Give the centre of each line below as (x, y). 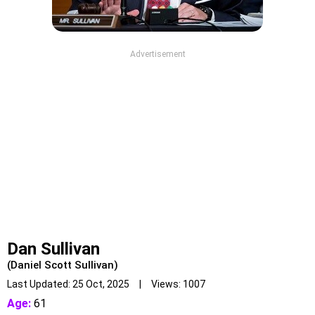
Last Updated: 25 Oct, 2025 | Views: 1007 (106, 284)
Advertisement (157, 54)
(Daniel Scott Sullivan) (63, 265)
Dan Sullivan (53, 249)
